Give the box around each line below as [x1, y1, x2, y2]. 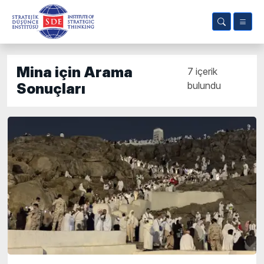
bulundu [187, 80, 222, 91]
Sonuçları [16, 80, 85, 97]
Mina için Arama [16, 64, 133, 81]
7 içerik [187, 65, 218, 77]
